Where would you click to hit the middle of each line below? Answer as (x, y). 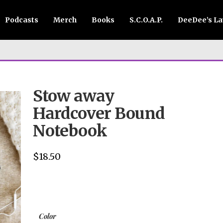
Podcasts (22, 20)
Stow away (74, 96)
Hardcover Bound (99, 113)
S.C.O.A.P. (146, 20)
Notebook (70, 131)
